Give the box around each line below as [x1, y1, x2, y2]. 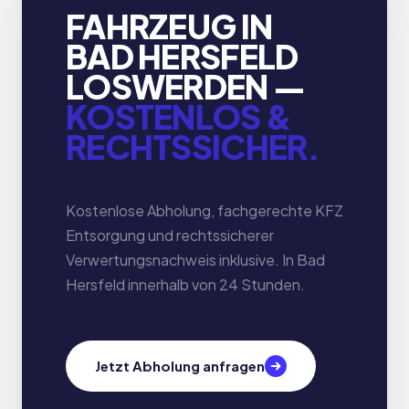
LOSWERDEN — [66, 66, 306, 107]
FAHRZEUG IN [66, 5, 273, 47]
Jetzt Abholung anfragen [95, 357, 265, 374]
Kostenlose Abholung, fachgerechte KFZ [66, 201, 343, 220]
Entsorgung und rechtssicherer [66, 225, 274, 245]
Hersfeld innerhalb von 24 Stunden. [66, 275, 305, 294]
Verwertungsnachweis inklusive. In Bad [66, 250, 325, 269]
